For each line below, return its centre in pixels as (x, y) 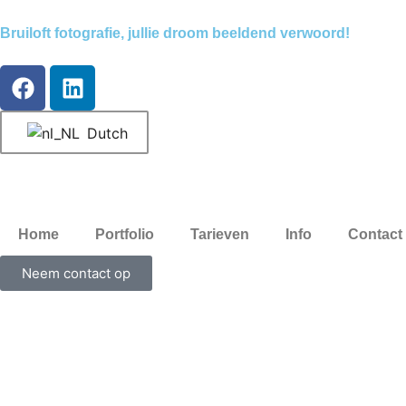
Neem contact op (76, 273)
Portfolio (125, 234)
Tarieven (220, 234)
